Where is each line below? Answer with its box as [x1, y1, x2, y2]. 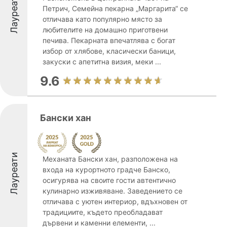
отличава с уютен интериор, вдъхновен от [43, 197, 187, 206]
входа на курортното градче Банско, [43, 165, 170, 174]
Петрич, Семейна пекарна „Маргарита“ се [43, 4, 188, 13]
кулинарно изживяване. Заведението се [43, 186, 182, 195]
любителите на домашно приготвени [43, 25, 168, 34]
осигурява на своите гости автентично [43, 176, 176, 184]
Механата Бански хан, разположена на [43, 155, 178, 163]
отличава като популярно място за [43, 15, 162, 23]
